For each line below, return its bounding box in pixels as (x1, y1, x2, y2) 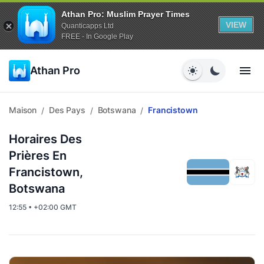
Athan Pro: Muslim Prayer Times (61, 9, 190, 19)
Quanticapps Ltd (61, 21, 114, 30)
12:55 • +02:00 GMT (9, 203, 77, 212)
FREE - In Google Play (61, 32, 133, 41)
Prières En (9, 148, 67, 163)
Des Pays (48, 105, 85, 115)
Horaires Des (9, 132, 82, 146)
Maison (9, 105, 37, 115)
